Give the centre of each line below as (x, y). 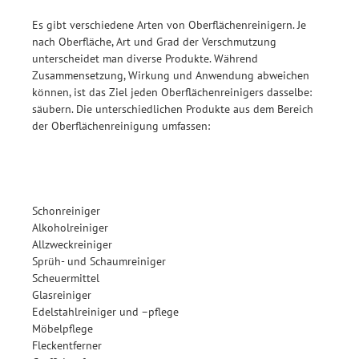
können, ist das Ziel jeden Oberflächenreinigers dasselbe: (172, 92)
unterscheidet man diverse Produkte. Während (145, 58)
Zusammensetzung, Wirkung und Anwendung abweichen (171, 75)
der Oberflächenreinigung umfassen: (121, 126)
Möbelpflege (63, 329)
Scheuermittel (66, 278)
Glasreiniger (62, 295)
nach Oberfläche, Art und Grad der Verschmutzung (154, 42)
